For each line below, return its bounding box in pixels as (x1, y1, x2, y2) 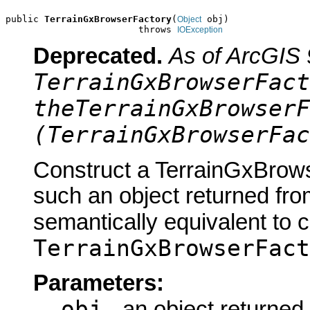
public (6, 13, 44, 24)
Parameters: (33, 270, 164, 295)
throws (6, 24, 177, 35)
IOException (177, 24, 223, 35)
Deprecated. (33, 44, 163, 69)
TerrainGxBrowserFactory (44, 13, 172, 24)
